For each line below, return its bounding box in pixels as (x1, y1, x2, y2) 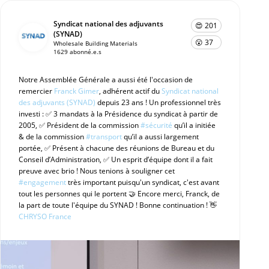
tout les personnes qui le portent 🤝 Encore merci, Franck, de (19, 189, 220, 199)
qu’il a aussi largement (122, 131, 199, 142)
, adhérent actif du (99, 86, 162, 96)
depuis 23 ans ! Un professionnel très (95, 97, 221, 107)
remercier (19, 86, 54, 96)
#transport (86, 131, 122, 142)
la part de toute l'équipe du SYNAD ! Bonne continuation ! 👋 (19, 200, 217, 210)
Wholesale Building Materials (53, 39, 138, 47)
